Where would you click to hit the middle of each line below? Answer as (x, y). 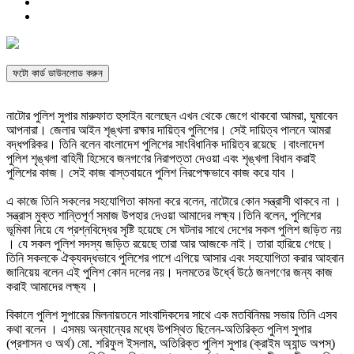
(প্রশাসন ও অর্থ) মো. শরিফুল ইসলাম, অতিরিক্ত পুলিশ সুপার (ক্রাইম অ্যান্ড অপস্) (171, 344)
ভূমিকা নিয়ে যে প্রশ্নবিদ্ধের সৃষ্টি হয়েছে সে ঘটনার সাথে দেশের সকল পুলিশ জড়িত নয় (174, 230)
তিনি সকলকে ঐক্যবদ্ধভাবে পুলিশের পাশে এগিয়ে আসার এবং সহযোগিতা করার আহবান (175, 258)
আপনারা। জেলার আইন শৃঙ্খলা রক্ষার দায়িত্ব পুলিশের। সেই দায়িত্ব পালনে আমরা (169, 130)
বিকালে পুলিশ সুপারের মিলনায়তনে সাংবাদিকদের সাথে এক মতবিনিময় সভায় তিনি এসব (171, 315)
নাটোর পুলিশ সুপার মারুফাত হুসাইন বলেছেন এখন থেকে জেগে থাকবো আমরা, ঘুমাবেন (172, 116)
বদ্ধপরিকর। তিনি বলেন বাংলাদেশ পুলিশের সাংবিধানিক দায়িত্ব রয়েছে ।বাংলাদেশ (165, 145)
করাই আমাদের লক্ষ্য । (52, 287)
